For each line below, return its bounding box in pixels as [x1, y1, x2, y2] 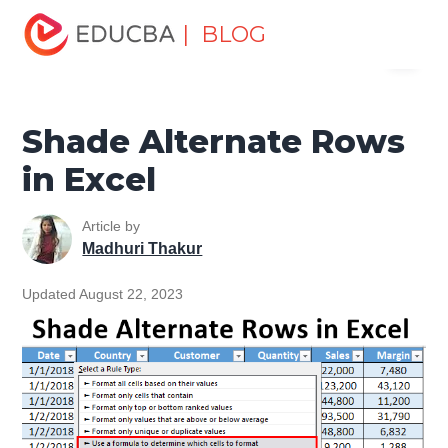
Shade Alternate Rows [22, 121, 406, 161]
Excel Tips [276, 3, 350, 20]
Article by [82, 218, 141, 235]
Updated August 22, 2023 [22, 285, 184, 302]
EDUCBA [22, 57, 100, 77]
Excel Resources [131, 3, 252, 20]
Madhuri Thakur [82, 240, 203, 258]
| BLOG [182, 21, 267, 48]
